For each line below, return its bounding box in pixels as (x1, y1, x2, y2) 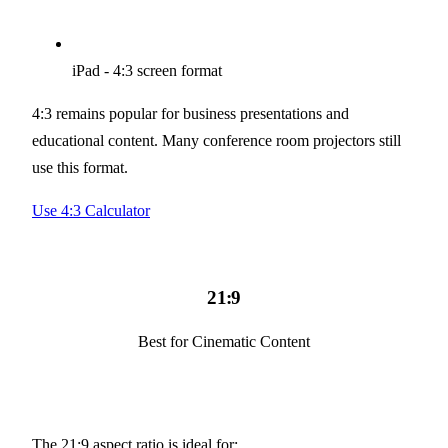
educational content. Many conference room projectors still (32, 132, 401, 150)
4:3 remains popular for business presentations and (32, 105, 349, 123)
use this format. (32, 159, 128, 177)
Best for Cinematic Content (138, 332, 310, 350)
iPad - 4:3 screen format (72, 62, 222, 80)
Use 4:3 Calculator (32, 202, 150, 220)
